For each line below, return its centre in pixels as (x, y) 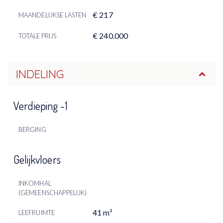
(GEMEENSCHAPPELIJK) (53, 193)
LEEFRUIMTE (37, 213)
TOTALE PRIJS (37, 36)
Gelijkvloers (37, 160)
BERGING (32, 129)
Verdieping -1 (41, 105)
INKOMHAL (35, 183)
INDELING (40, 74)
